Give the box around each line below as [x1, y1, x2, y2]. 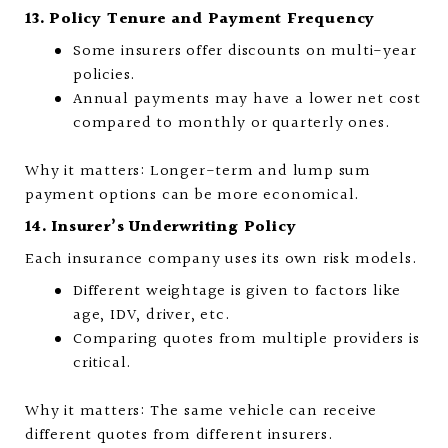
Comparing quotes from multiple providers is [73, 327, 420, 352]
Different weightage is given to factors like [73, 279, 402, 304]
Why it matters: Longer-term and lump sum [25, 159, 371, 184]
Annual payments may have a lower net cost [73, 87, 421, 112]
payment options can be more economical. [25, 183, 361, 208]
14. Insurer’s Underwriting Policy [25, 215, 297, 240]
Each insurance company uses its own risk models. [25, 247, 418, 272]
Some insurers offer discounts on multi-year [73, 39, 417, 64]
